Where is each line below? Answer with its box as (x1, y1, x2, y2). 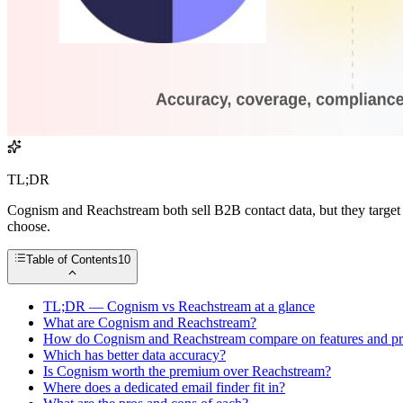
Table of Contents (26, 253, 119, 267)
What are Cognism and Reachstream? (43, 314, 256, 330)
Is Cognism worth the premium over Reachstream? (43, 363, 331, 379)
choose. (7, 219, 50, 235)
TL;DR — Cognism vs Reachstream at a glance (43, 298, 315, 314)
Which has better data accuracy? (43, 346, 226, 363)
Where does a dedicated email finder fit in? (43, 379, 285, 395)
